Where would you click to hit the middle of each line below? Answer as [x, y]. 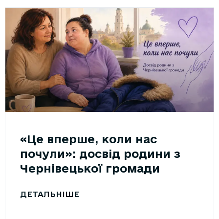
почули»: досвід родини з [100, 153]
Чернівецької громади [92, 168]
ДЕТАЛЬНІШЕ [50, 194]
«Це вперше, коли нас [88, 139]
